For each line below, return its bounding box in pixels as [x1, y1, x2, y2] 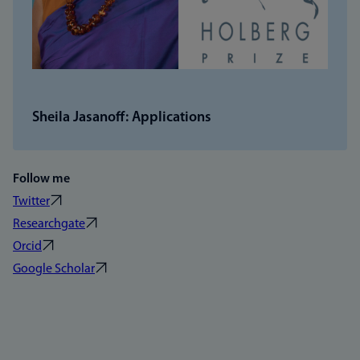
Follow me [13, 172, 70, 186]
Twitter [13, 194, 50, 208]
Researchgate [13, 217, 85, 231]
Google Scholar [13, 262, 95, 276]
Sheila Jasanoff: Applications [32, 109, 211, 125]
